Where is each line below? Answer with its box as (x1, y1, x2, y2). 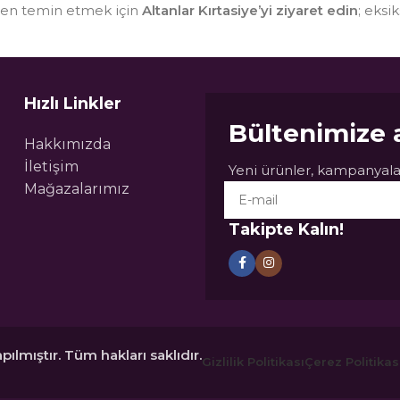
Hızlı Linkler (23, 93, 121, 113)
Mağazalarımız (23, 179, 129, 197)
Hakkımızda (23, 135, 111, 153)
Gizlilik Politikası (202, 354, 304, 370)
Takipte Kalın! (229, 219, 345, 239)
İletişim (23, 157, 79, 175)
